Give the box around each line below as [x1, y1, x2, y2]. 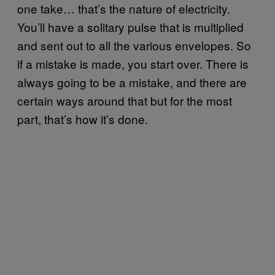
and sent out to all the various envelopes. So [17, 36, 251, 53]
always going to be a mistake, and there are [17, 73, 247, 90]
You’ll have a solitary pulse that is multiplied [17, 18, 244, 35]
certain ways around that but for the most [17, 91, 232, 109]
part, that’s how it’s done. [17, 110, 148, 127]
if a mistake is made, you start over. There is [17, 55, 249, 72]
